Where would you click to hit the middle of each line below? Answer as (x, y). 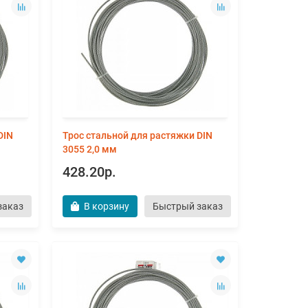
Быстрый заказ (187, 206)
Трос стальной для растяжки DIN (137, 135)
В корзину (106, 206)
